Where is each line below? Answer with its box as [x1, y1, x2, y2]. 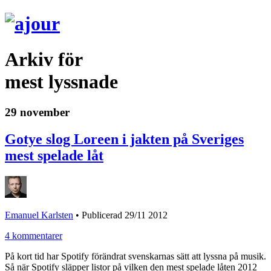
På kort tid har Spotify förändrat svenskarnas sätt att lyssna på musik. [5, 251, 266, 262]
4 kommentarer [5, 230, 62, 241]
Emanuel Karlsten [5, 210, 73, 221]
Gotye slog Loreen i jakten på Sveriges [5, 131, 244, 148]
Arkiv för [5, 48, 83, 70]
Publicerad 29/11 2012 [82, 210, 168, 221]
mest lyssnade [5, 70, 118, 93]
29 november [5, 106, 70, 119]
